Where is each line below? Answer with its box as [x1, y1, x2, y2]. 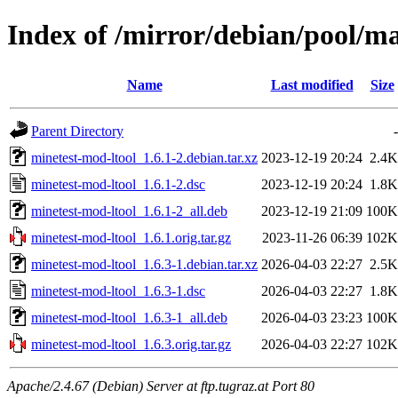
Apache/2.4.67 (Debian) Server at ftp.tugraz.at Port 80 [7, 378, 314, 394]
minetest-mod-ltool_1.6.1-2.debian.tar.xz [31, 149, 258, 165]
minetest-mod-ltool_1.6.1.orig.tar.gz [31, 229, 231, 245]
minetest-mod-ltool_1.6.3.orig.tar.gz [31, 336, 231, 352]
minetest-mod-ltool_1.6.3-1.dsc [31, 283, 205, 298]
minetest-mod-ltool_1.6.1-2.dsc [31, 176, 205, 192]
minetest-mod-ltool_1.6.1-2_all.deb [31, 203, 227, 219]
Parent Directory [31, 123, 123, 139]
